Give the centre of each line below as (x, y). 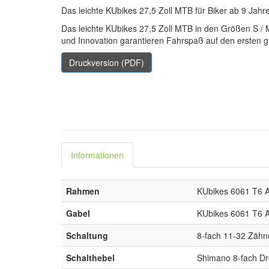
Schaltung (87, 235)
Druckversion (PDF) (107, 62)
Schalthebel (90, 257)
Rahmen (83, 191)
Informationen (97, 155)
